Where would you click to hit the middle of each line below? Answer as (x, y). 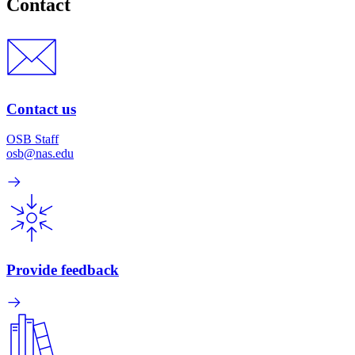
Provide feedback (63, 269)
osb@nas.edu (40, 154)
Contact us (41, 109)
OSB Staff (32, 139)
